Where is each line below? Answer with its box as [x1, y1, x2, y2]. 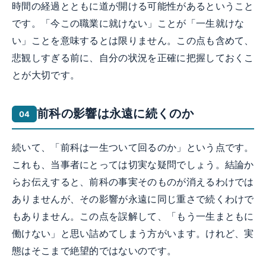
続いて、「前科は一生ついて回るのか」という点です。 [12, 142, 254, 154]
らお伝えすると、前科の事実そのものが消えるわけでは [12, 176, 254, 188]
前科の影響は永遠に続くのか [37, 106, 194, 121]
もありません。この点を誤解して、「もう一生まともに [12, 211, 254, 223]
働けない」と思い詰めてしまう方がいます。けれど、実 [12, 228, 254, 240]
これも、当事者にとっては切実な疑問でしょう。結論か [12, 159, 254, 171]
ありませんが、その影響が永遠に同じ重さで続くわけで [12, 194, 254, 205]
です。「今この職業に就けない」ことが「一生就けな [12, 18, 245, 30]
